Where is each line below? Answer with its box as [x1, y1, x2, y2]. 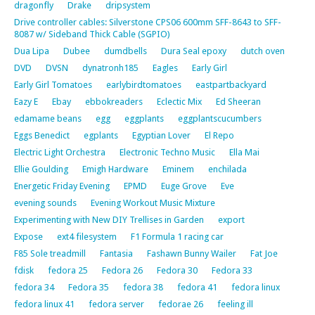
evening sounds [14, 197, 77, 208]
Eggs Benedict [14, 129, 70, 141]
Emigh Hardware [82, 163, 148, 174]
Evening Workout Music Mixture [91, 197, 215, 208]
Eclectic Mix [157, 96, 202, 107]
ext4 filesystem [57, 231, 117, 242]
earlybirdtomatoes [106, 79, 181, 90]
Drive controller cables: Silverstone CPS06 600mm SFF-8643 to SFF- [14, 16, 281, 27]
